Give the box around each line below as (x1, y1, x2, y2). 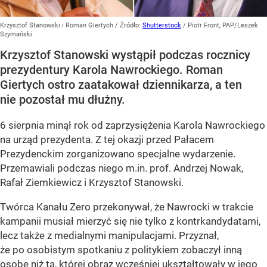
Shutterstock (142, 21, 181, 29)
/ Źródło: (115, 21, 142, 29)
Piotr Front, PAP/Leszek (188, 21, 258, 29)
